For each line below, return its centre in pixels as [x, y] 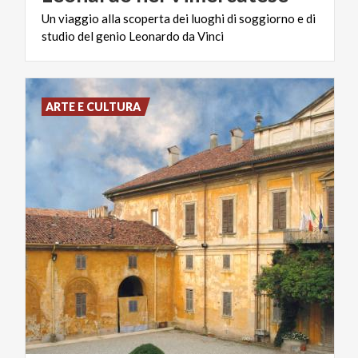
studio [58, 36]
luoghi [208, 18]
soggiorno [267, 18]
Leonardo [154, 36]
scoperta [147, 18]
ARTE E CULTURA [93, 106]
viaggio [79, 18]
